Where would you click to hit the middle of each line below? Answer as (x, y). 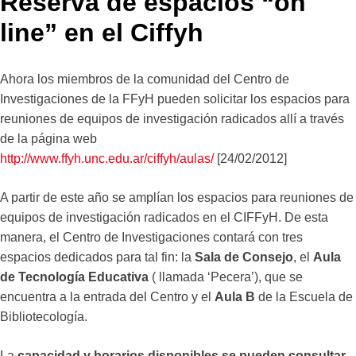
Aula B (235, 296)
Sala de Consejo (244, 257)
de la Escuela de (304, 296)
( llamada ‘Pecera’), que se (226, 277)
